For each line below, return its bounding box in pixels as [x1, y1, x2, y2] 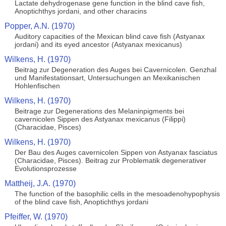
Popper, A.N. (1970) [4, 22, 75, 30]
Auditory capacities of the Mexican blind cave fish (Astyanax [14, 32, 205, 40]
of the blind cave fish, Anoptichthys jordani [14, 198, 148, 206]
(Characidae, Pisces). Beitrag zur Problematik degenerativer [14, 156, 206, 164]
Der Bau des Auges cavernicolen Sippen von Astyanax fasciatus [14, 148, 217, 156]
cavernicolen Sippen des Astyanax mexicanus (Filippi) [14, 115, 186, 123]
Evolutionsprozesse [14, 164, 77, 173]
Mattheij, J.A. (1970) [4, 179, 76, 188]
